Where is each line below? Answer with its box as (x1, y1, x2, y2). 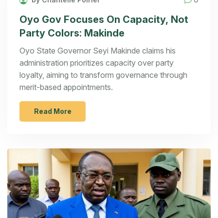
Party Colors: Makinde (19, 27, 125, 39)
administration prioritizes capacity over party (19, 57, 174, 68)
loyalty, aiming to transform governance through (19, 70, 187, 80)
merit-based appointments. (19, 82, 113, 92)
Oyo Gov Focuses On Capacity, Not (19, 13, 188, 25)
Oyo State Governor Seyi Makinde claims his (19, 45, 176, 55)
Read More (34, 107, 72, 115)
